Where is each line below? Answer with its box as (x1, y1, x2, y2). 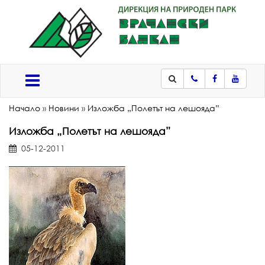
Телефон (190, 84, 228, 95)
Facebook (212, 84, 253, 95)
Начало (9, 102, 40, 114)
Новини (49, 102, 79, 114)
